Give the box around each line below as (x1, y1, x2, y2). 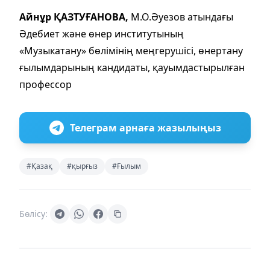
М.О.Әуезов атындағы (131, 10, 233, 24)
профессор (19, 77, 72, 91)
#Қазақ (27, 160, 52, 171)
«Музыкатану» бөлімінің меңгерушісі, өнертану (19, 43, 243, 57)
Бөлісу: (19, 207, 48, 219)
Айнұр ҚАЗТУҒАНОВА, (19, 10, 131, 24)
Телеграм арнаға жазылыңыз (69, 121, 221, 134)
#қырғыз (67, 160, 98, 171)
